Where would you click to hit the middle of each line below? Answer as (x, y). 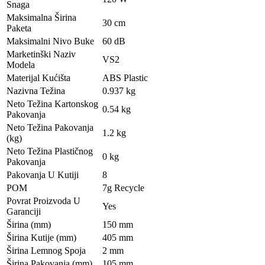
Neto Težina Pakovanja (50, 127)
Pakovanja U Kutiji (43, 174)
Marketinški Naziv (41, 54)
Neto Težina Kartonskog (52, 104)
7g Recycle (123, 188)
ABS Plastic (125, 77)
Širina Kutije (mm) (41, 237)
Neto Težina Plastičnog (50, 151)
